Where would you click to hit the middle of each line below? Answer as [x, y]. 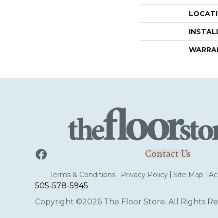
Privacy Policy [144, 175]
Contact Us [168, 154]
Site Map [188, 175]
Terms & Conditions [82, 175]
